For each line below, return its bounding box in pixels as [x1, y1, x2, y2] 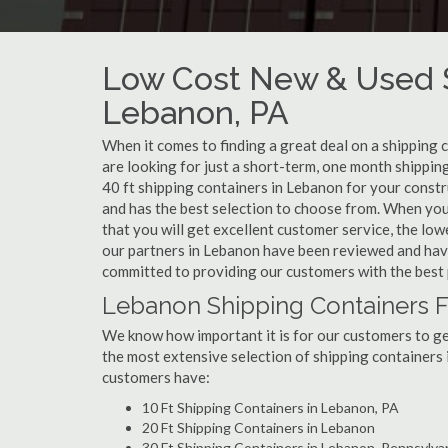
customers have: [102, 368, 210, 386]
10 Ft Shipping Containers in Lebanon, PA [142, 399, 399, 416]
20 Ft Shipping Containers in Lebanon [142, 419, 375, 436]
